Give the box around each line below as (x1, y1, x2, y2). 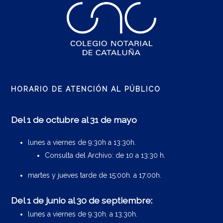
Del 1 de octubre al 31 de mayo (11, 114, 137, 125)
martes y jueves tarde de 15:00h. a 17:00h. (28, 171, 162, 179)
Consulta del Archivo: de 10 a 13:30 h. (45, 151, 166, 159)
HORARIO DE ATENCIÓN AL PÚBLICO (11, 85, 161, 93)
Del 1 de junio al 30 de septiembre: (11, 195, 153, 206)
